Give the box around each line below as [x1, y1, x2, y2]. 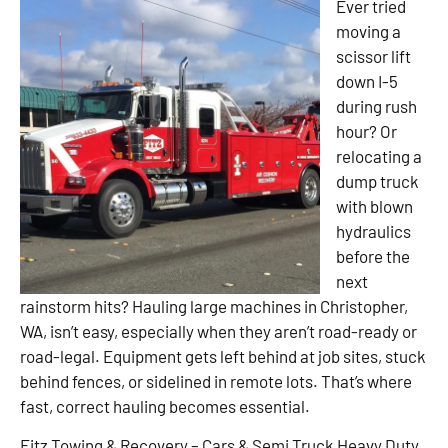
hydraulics [336, 220, 411, 241]
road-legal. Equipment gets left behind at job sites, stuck [20, 345, 426, 366]
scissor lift [336, 45, 411, 66]
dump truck [336, 170, 419, 191]
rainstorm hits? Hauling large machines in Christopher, [20, 295, 408, 316]
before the [336, 245, 410, 266]
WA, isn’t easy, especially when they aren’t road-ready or [20, 320, 417, 341]
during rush [336, 95, 417, 116]
